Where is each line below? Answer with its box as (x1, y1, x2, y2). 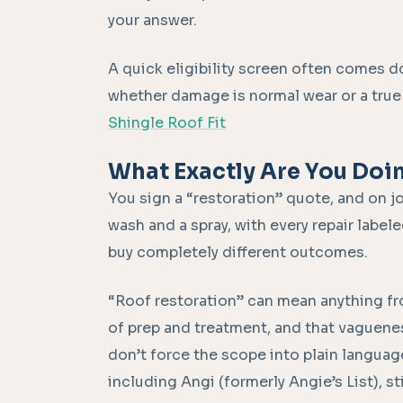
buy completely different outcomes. (108, 243, 368, 263)
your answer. (108, 11, 197, 31)
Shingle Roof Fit (108, 113, 226, 133)
